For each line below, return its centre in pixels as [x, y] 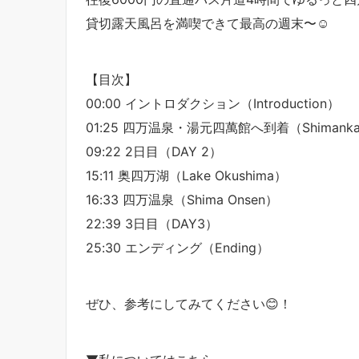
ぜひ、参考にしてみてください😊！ [189, 303]
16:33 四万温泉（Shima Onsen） [182, 199]
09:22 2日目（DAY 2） [154, 151]
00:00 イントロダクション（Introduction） [213, 103]
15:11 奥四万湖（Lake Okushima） [186, 175]
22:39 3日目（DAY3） [152, 223]
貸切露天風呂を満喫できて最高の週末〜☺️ [208, 23]
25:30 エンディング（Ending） [177, 247]
